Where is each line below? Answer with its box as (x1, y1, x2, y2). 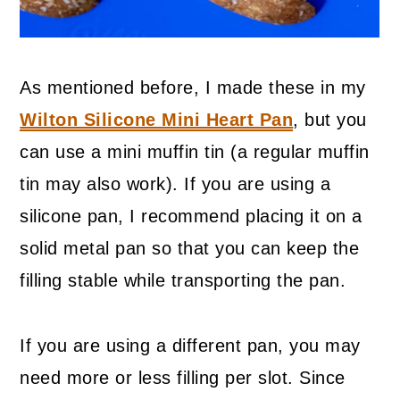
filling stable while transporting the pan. (20, 271, 346, 291)
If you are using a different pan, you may (20, 336, 361, 356)
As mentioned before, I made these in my (20, 78, 366, 98)
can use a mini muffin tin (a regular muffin (20, 142, 370, 162)
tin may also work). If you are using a (20, 174, 331, 195)
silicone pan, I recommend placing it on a (20, 206, 362, 227)
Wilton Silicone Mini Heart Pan (20, 110, 294, 130)
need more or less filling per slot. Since (20, 368, 346, 388)
